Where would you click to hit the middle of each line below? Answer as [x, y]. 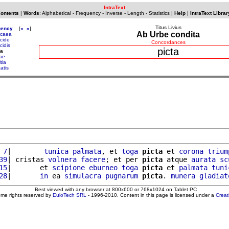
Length [135, 13]
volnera [62, 159]
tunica [56, 151]
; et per [124, 159]
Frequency [88, 13]
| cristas [28, 159]
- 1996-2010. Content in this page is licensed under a [151, 195]
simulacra [83, 176]
